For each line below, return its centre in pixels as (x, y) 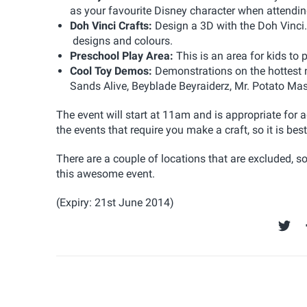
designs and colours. (121, 40)
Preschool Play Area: (123, 56)
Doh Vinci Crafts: (112, 25)
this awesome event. (106, 173)
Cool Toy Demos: (112, 71)
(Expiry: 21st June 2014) (115, 202)
